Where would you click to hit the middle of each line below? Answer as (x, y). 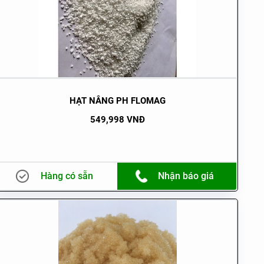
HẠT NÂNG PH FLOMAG (117, 100)
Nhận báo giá (186, 176)
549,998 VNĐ (117, 119)
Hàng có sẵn (67, 176)
